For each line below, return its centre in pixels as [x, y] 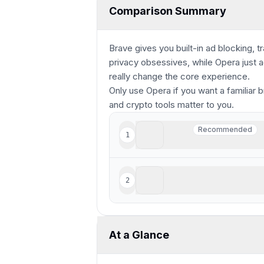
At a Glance [139, 235]
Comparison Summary [168, 11]
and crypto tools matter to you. [171, 105]
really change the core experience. [179, 76]
